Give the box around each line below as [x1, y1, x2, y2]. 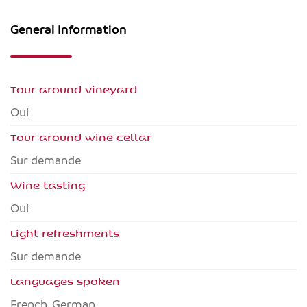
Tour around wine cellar [10, 130, 151, 145]
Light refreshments [10, 225, 119, 241]
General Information [10, 23, 127, 36]
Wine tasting [10, 177, 85, 193]
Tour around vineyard [10, 82, 137, 97]
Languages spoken [10, 273, 120, 288]
